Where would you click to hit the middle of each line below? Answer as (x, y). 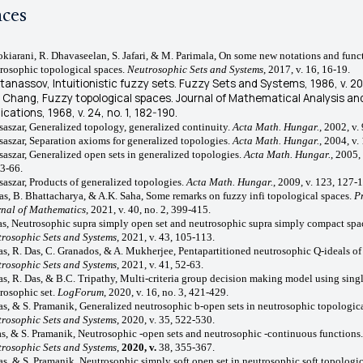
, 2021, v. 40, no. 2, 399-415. (148, 209)
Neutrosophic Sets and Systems (195, 69)
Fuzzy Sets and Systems (241, 83)
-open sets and (171, 333)
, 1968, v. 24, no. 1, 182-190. (109, 112)
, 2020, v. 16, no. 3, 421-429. (166, 292)
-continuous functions (312, 333)
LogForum (80, 292)
